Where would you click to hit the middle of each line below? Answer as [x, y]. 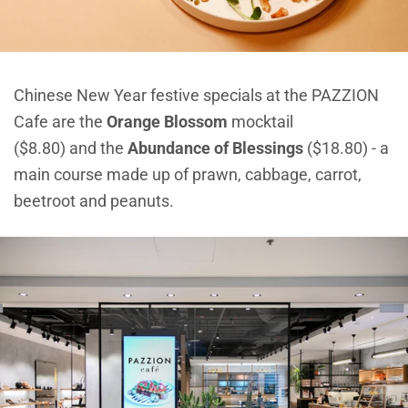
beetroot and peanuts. [94, 201]
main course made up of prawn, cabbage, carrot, [188, 175]
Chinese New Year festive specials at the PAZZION [196, 96]
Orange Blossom [167, 122]
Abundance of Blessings [215, 148]
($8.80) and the [71, 148]
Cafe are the [58, 122]
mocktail [260, 122]
